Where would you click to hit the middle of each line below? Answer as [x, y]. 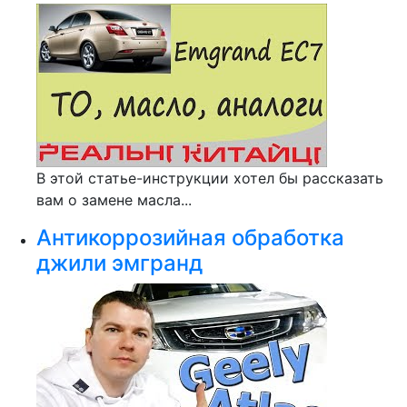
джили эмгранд [119, 263]
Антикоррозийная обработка [190, 238]
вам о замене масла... [114, 200]
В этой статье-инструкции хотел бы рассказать [210, 178]
